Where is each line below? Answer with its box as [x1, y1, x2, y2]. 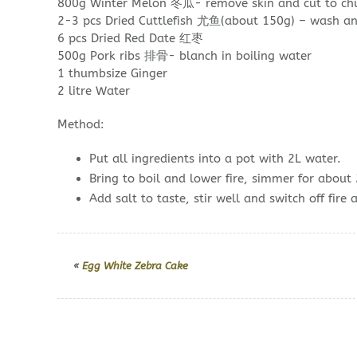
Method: [57, 117, 104, 131]
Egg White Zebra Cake [82, 260, 188, 272]
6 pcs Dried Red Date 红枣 [57, 31, 203, 45]
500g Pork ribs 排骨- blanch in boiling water [57, 49, 312, 63]
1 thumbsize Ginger [57, 66, 167, 80]
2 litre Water [57, 84, 130, 98]
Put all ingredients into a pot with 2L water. [89, 151, 341, 166]
